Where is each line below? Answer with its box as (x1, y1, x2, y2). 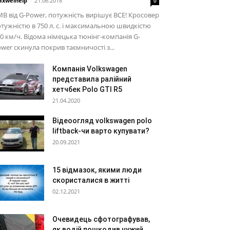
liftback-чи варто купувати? (52, 127, 149, 135)
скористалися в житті (52, 176, 129, 184)
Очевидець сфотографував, (52, 215, 150, 223)
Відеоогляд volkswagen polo (52, 117, 152, 125)
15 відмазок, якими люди (52, 166, 142, 174)
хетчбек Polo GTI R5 (52, 85, 122, 93)
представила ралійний (52, 75, 131, 83)
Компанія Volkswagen (52, 65, 127, 73)
